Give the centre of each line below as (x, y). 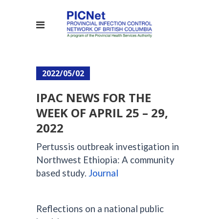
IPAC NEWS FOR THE (94, 98)
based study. (62, 173)
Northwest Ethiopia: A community (105, 160)
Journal (103, 173)
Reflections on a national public (100, 209)
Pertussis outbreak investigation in (108, 147)
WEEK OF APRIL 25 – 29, (102, 113)
